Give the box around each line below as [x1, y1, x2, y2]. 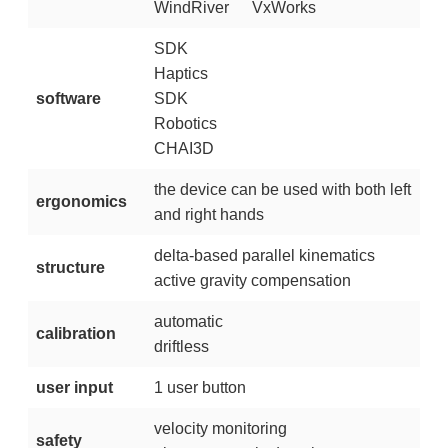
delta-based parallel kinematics [153, 246, 375, 264]
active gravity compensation [153, 271, 351, 289]
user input [35, 378, 113, 396]
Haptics [153, 64, 208, 82]
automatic [153, 312, 223, 330]
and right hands [153, 205, 264, 223]
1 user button [153, 378, 246, 396]
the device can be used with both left [153, 180, 411, 198]
